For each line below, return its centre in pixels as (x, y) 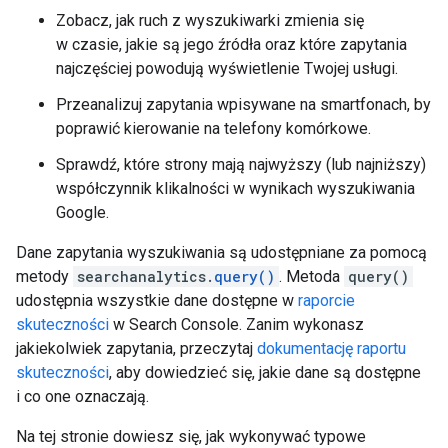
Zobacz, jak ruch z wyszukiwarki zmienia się (210, 20)
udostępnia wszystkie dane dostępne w (157, 300)
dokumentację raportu (331, 348)
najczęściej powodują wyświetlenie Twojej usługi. (227, 68)
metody (44, 276)
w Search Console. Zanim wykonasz (236, 324)
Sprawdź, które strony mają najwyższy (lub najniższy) (241, 164)
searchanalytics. (145, 276)
